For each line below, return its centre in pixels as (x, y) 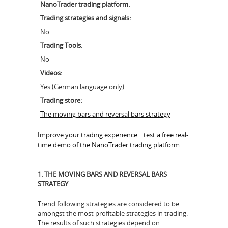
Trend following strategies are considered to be (108, 203)
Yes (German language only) (82, 86)
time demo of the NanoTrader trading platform (109, 145)
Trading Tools (61, 45)
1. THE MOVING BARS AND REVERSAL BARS (102, 174)
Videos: (51, 73)
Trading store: (61, 100)
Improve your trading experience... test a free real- (113, 135)
